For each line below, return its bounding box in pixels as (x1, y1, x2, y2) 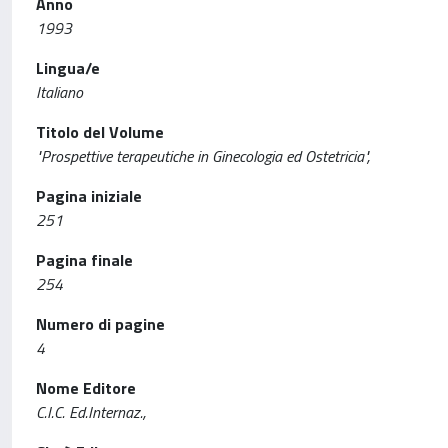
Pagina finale (36, 248, 133, 272)
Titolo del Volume (36, 120, 164, 144)
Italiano (36, 80, 83, 104)
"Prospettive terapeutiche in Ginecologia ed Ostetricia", (36, 144, 370, 168)
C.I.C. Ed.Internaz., (36, 400, 146, 424)
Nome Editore (36, 376, 136, 400)
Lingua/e (36, 56, 100, 80)
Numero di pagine (36, 312, 165, 336)
